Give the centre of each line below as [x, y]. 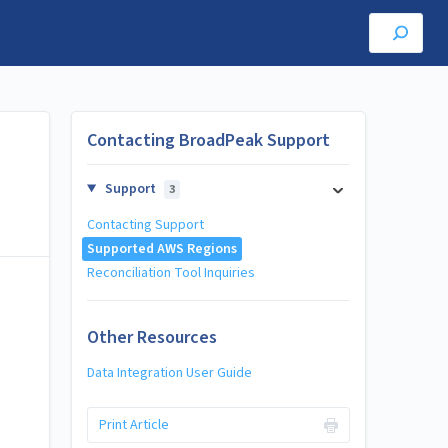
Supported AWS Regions [162, 249]
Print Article [133, 425]
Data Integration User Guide [169, 372]
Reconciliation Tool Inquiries [171, 273]
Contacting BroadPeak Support [208, 140]
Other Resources [152, 337]
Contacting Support [145, 225]
